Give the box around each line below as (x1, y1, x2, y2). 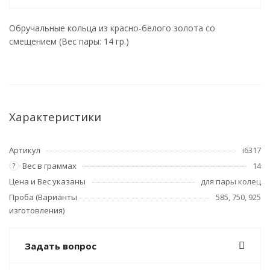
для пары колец (201, 176, 261, 187)
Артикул (9, 145, 40, 155)
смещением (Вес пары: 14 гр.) (9, 36, 129, 47)
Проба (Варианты (9, 192, 77, 202)
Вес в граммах (22, 160, 77, 171)
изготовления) (9, 205, 64, 216)
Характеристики (9, 109, 101, 124)
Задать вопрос (25, 240, 96, 252)
